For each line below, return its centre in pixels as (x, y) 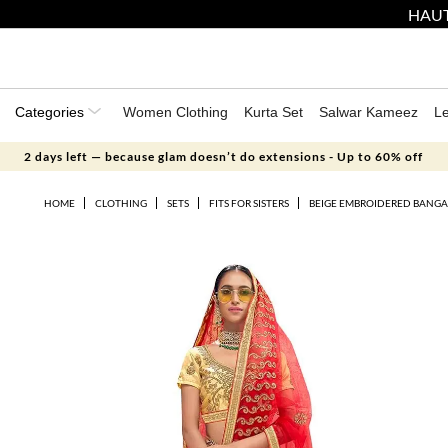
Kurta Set (273, 112)
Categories (51, 112)
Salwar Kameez (368, 112)
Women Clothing (175, 112)
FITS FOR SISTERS (248, 203)
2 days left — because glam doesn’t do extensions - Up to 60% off (224, 156)
